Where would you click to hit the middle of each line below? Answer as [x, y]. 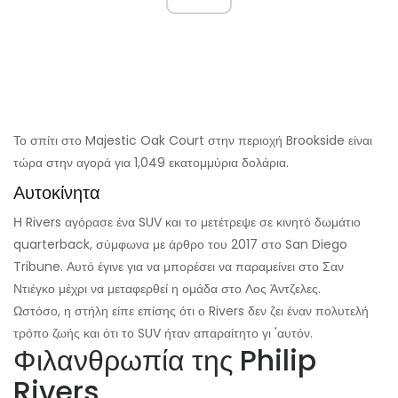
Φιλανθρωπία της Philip [165, 361]
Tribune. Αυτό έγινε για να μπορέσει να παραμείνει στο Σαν [179, 267]
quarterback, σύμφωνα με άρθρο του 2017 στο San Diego [180, 245]
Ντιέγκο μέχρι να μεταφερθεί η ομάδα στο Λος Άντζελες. [167, 289]
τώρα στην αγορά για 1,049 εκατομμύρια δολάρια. [151, 163]
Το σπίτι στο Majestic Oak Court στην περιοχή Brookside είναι [193, 141]
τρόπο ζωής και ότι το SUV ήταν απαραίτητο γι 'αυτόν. [163, 334]
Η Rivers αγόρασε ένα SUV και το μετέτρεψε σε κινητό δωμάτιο [187, 223]
